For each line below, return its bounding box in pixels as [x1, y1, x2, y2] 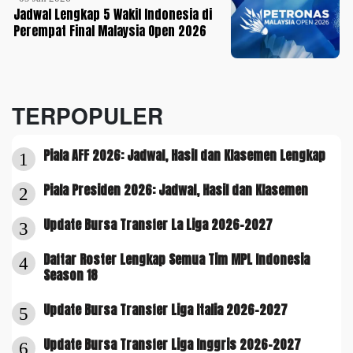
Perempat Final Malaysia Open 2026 [13, 20, 207, 40]
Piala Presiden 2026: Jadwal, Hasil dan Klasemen [43, 180, 308, 200]
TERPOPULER [12, 99, 163, 132]
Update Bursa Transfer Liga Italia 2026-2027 [43, 300, 288, 320]
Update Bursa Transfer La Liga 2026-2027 [43, 215, 273, 235]
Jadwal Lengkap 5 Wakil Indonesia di [13, 4, 213, 24]
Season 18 [43, 266, 98, 285]
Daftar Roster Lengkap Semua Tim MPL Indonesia [43, 250, 310, 269]
